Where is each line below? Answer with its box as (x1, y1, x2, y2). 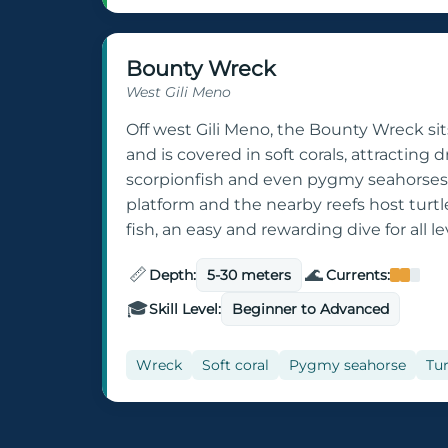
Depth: (149, 266, 197, 285)
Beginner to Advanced (232, 300, 390, 319)
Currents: (325, 266, 390, 285)
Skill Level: (149, 300, 222, 319)
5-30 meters (207, 266, 292, 285)
